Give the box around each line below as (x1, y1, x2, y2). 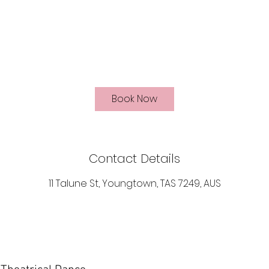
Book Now (112, 92, 157, 106)
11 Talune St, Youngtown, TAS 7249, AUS (48, 177, 221, 190)
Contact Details (89, 150, 180, 167)
